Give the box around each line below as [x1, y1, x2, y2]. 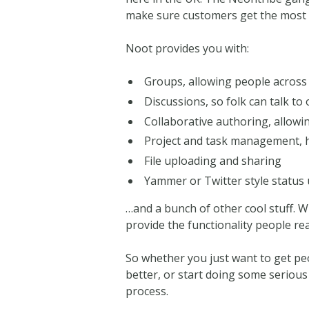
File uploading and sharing [144, 153, 282, 169]
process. [126, 283, 169, 299]
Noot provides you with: [126, 40, 250, 56]
